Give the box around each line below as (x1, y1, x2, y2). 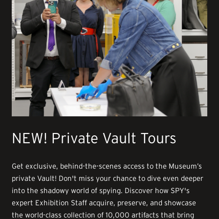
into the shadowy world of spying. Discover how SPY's (12, 186, 190, 195)
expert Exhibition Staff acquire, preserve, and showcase (12, 198, 197, 207)
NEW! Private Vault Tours (12, 130, 177, 147)
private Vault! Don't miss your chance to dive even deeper (12, 174, 204, 183)
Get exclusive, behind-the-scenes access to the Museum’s (12, 162, 202, 171)
